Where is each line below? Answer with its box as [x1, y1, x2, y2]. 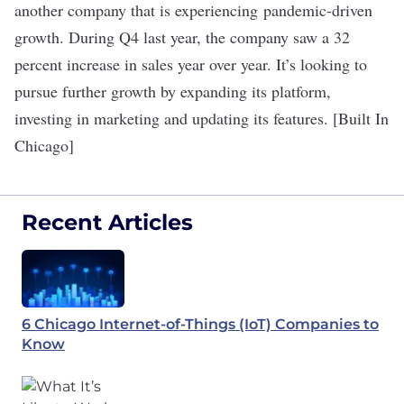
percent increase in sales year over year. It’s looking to [14, 53, 367, 75]
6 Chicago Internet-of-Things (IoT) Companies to [22, 316, 379, 333]
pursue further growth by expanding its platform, [14, 80, 331, 102]
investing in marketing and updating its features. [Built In [14, 107, 389, 129]
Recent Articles [22, 209, 193, 235]
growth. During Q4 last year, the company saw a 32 [14, 26, 350, 48]
